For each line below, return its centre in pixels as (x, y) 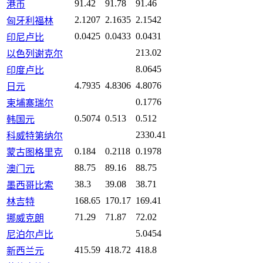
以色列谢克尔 (35, 54)
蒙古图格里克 (35, 153)
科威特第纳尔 (35, 136)
